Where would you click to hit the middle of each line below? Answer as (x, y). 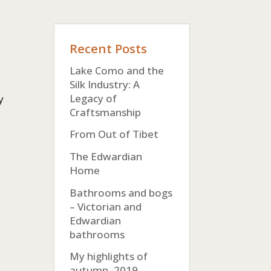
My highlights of (109, 256)
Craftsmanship (106, 112)
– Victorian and (106, 206)
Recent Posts (109, 48)
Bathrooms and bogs (121, 192)
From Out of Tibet (114, 134)
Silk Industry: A (105, 84)
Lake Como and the (117, 70)
